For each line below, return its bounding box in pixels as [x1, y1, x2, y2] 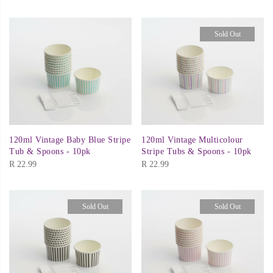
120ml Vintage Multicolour [141, 135, 243, 145]
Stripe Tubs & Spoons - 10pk [141, 147, 252, 157]
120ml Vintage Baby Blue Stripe [9, 135, 130, 145]
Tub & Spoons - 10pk [9, 147, 91, 157]
